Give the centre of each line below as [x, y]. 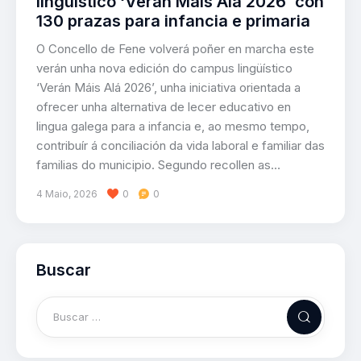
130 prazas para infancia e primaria [173, 21]
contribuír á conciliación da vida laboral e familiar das [180, 145]
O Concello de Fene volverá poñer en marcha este [175, 48]
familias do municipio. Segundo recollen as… [158, 164]
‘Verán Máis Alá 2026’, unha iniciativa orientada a [168, 87]
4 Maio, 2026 [67, 193]
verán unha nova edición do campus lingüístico [164, 68]
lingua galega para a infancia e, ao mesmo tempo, [173, 126]
